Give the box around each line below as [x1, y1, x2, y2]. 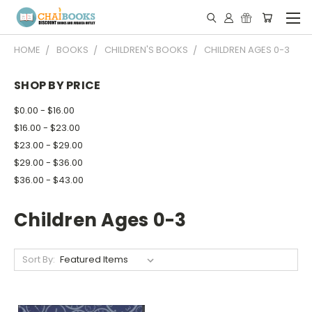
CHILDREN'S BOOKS [104, 43, 188, 56]
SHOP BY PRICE [14, 77, 101, 93]
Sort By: [22, 252, 55, 266]
